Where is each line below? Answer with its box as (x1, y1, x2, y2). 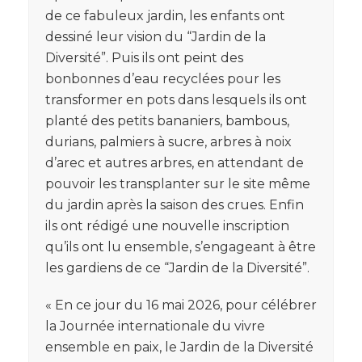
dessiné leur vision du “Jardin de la (45, 28, 266, 44)
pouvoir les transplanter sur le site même (45, 175, 310, 192)
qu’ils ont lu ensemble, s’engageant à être (45, 238, 316, 255)
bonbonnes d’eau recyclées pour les (45, 70, 280, 86)
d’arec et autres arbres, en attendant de (45, 154, 304, 170)
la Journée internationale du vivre (45, 318, 265, 334)
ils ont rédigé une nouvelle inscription (45, 217, 289, 234)
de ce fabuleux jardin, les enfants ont (45, 7, 285, 23)
